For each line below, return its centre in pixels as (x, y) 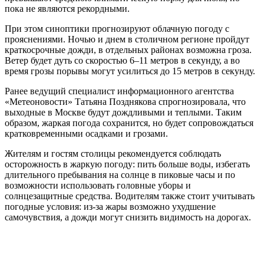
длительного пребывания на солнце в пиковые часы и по (120, 175)
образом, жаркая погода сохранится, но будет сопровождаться (129, 123)
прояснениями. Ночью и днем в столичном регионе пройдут (127, 39)
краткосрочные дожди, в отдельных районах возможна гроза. (128, 50)
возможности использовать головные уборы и (98, 186)
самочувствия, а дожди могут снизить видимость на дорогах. (128, 217)
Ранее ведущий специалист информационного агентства (119, 91)
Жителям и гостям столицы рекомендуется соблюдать (113, 154)
